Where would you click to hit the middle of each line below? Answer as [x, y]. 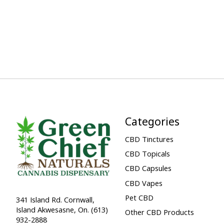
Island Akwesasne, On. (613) [62, 210]
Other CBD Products [159, 212]
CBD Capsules [148, 168]
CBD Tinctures [149, 139]
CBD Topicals [147, 154]
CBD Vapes [143, 183]
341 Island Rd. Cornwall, [55, 200]
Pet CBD [139, 197]
